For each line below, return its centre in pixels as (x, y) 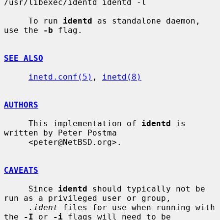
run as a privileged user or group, (87, 198)
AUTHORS (21, 105)
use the (24, 30)
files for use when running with (137, 207)
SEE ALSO (24, 58)
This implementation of (85, 123)
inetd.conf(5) (60, 77)
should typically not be (146, 189)
